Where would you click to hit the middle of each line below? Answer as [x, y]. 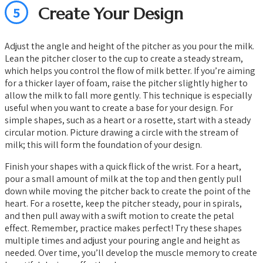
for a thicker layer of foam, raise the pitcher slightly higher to [126, 83]
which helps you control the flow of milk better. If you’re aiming [130, 71]
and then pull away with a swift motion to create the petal [119, 216]
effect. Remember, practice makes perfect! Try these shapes [123, 228]
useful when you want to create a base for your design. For [119, 108]
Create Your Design [111, 14]
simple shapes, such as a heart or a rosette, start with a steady [128, 120]
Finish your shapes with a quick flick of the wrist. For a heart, [123, 167]
